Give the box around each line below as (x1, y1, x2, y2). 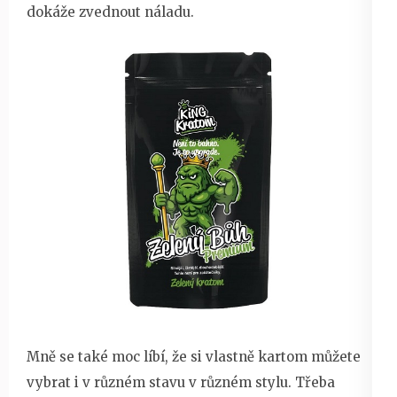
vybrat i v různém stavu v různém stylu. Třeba (27, 373, 335, 391)
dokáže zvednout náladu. (27, 3, 194, 20)
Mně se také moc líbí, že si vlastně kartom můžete (27, 347, 361, 365)
